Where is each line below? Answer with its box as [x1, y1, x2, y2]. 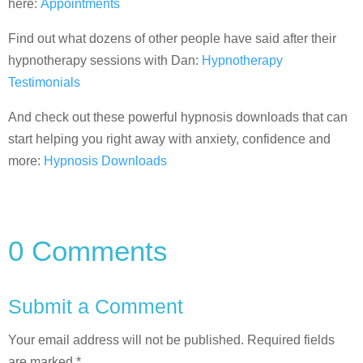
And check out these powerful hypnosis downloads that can [8, 109, 348, 124]
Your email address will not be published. [8, 332, 244, 347]
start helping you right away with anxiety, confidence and [8, 131, 331, 146]
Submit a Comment [8, 294, 183, 318]
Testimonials [8, 75, 80, 89]
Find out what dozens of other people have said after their [8, 31, 336, 45]
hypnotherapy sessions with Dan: [8, 53, 202, 67]
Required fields [247, 332, 335, 347]
